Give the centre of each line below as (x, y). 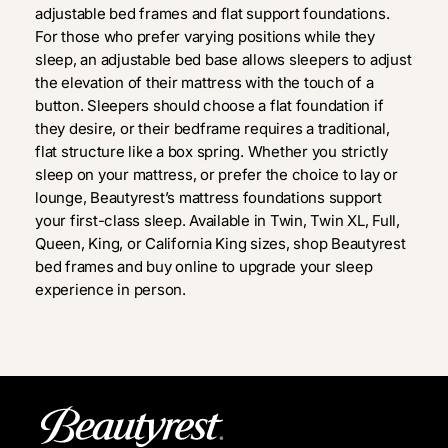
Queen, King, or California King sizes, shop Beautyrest (220, 244)
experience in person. (110, 290)
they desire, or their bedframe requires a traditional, (212, 129)
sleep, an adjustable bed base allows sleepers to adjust (223, 60)
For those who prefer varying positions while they (205, 37)
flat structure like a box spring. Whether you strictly (211, 152)
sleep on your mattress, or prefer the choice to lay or (216, 175)
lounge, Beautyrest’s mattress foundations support (208, 198)
